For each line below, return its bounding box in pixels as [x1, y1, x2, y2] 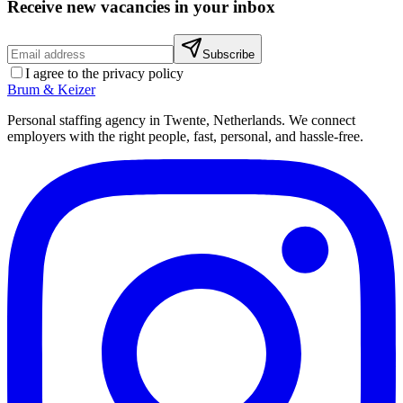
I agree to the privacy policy [25, 65, 184, 81]
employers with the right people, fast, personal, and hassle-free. [7, 128, 363, 144]
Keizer [54, 81, 95, 97]
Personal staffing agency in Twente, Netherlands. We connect [7, 112, 355, 128]
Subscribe [202, 47, 255, 61]
